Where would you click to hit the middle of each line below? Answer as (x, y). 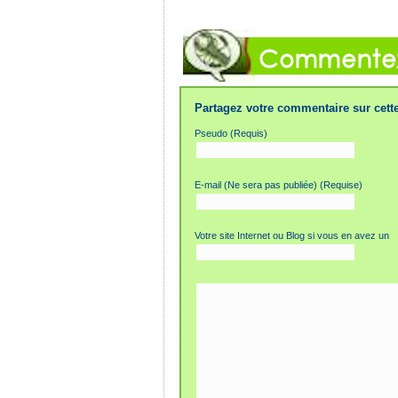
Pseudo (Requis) (231, 133)
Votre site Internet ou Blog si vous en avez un (292, 236)
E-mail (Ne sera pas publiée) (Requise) (279, 184)
